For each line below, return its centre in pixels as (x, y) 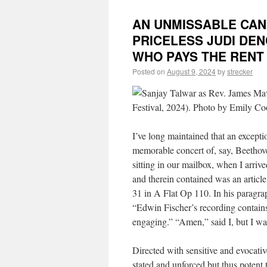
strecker (240, 71)
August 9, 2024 (191, 71)
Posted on (149, 71)
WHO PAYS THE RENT (198, 56)
